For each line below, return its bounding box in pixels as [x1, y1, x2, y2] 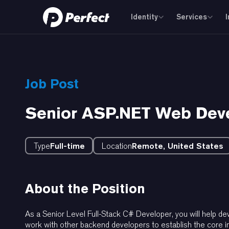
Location [101, 141, 132, 151]
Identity [131, 12, 158, 21]
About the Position [25, 181, 145, 196]
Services [176, 12, 207, 21]
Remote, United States [131, 141, 223, 151]
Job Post [25, 77, 79, 91]
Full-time [50, 141, 85, 151]
